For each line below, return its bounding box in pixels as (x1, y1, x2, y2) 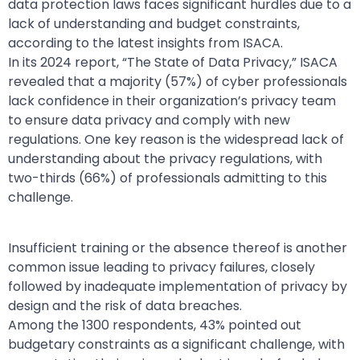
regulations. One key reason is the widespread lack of (8, 130, 344, 149)
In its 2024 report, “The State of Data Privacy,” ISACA (8, 53, 337, 72)
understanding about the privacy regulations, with (8, 149, 322, 169)
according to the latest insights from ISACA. (8, 34, 283, 53)
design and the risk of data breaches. (8, 296, 242, 315)
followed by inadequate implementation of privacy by (8, 276, 347, 296)
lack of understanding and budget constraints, (8, 14, 300, 34)
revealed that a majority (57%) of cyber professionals (8, 72, 347, 92)
